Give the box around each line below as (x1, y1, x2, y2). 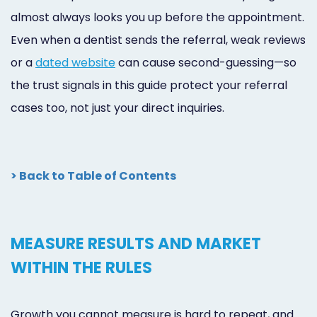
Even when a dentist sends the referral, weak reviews (11, 31, 306, 48)
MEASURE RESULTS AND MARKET (11, 231, 261, 255)
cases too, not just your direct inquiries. (11, 99, 224, 116)
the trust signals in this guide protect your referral (11, 76, 287, 93)
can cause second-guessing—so (115, 54, 296, 71)
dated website (35, 54, 115, 71)
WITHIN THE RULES (11, 255, 152, 279)
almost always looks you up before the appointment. (11, 8, 304, 25)
